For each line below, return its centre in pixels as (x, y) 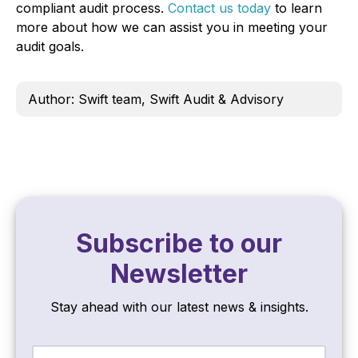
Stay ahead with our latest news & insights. (179, 307)
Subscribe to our (179, 244)
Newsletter (179, 274)
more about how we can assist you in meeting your (172, 28)
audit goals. (50, 47)
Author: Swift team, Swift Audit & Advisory (156, 99)
